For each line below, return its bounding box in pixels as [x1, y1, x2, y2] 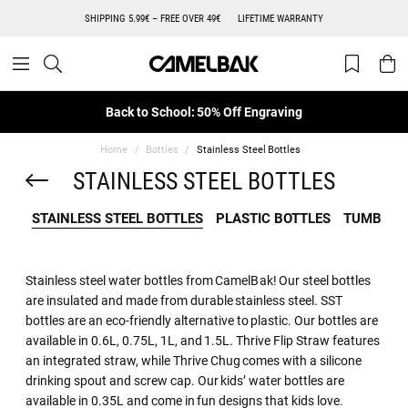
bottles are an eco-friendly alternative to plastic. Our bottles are [25, 311, 379, 329]
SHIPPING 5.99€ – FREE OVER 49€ [85, 11, 220, 25]
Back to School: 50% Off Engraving [105, 103, 303, 120]
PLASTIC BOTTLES [215, 208, 331, 227]
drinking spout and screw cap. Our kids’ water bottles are [25, 371, 345, 389]
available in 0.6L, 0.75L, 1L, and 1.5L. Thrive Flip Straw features [25, 331, 380, 349]
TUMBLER [342, 208, 405, 227]
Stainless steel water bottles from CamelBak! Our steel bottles [25, 270, 372, 289]
